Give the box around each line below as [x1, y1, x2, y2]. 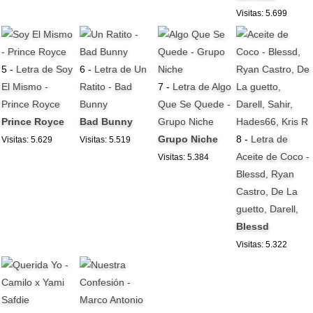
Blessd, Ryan [236, 168, 295, 180]
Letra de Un [94, 63, 147, 75]
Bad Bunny [80, 115, 133, 127]
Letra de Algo [173, 80, 232, 92]
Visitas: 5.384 [158, 152, 210, 162]
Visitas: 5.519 [80, 134, 131, 145]
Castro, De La [236, 185, 298, 197]
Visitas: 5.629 [1, 134, 53, 145]
